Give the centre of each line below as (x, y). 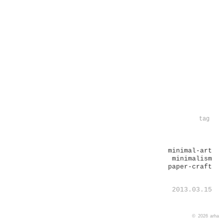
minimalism (192, 158)
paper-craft (190, 166)
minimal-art (190, 150)
